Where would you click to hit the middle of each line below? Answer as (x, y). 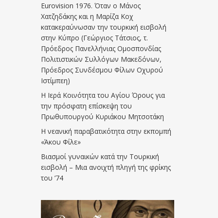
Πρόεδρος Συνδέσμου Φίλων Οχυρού (102, 70)
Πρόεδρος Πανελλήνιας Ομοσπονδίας (101, 48)
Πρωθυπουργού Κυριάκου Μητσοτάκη (103, 117)
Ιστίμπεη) (56, 81)
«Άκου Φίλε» (61, 142)
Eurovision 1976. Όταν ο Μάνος (91, 6)
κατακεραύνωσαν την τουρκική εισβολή (104, 27)
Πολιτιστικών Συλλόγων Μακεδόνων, (101, 59)
